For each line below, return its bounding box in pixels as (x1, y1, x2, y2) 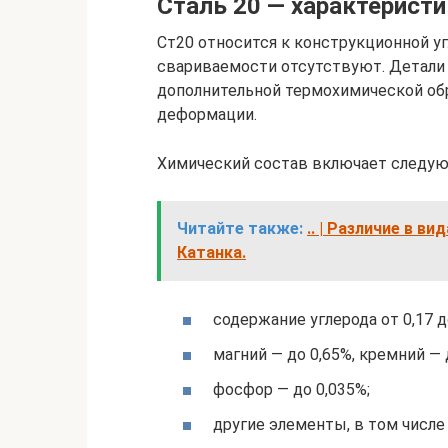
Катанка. (177, 242, 246, 262)
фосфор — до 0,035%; (213, 380, 370, 400)
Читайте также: (177, 218, 303, 238)
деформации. (157, 104, 257, 124)
